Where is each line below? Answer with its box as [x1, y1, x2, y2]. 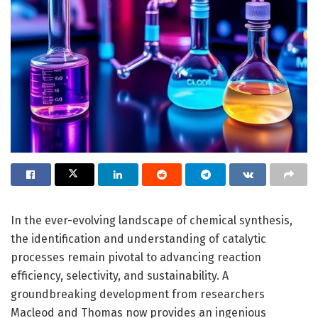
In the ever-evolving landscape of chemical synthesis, [11, 213, 292, 227]
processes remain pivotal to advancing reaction [11, 250, 261, 264]
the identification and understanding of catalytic [11, 231, 266, 246]
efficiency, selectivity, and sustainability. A [11, 268, 229, 283]
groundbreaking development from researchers [11, 287, 265, 301]
